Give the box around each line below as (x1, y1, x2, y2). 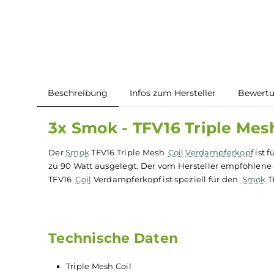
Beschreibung (53, 158, 120, 171)
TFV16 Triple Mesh (99, 224, 185, 236)
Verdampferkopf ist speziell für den (101, 254, 267, 266)
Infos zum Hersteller (144, 158, 240, 171)
